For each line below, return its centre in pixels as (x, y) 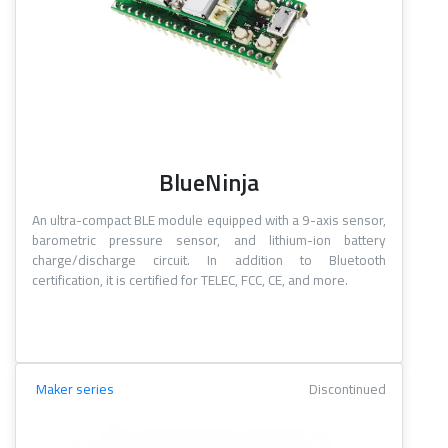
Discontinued (347, 389)
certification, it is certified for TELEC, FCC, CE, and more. (190, 280)
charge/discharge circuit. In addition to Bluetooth (209, 260)
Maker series (75, 389)
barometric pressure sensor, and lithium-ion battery (209, 240)
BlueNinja (209, 182)
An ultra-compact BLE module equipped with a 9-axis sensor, (209, 220)
